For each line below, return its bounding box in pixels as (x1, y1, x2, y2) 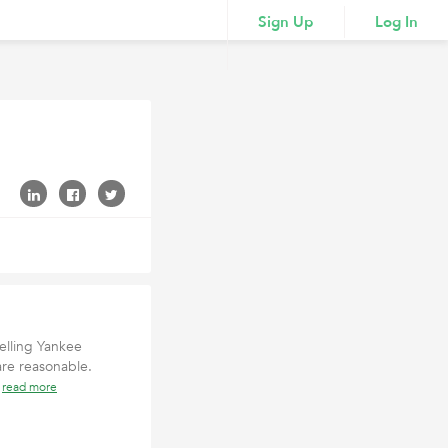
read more (2, 379, 57, 395)
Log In (375, 12, 418, 32)
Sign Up (258, 12, 314, 32)
